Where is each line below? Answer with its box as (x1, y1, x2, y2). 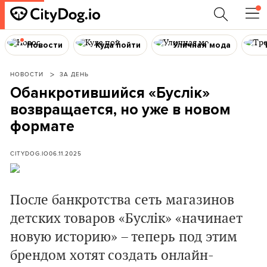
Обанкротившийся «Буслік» (10, 84, 210, 102)
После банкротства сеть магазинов (10, 192, 234, 209)
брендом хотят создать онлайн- (10, 247, 214, 264)
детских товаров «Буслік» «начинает (10, 210, 242, 227)
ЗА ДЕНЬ (60, 70, 89, 78)
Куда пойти (95, 39, 141, 50)
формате (10, 117, 74, 135)
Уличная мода (173, 39, 231, 50)
